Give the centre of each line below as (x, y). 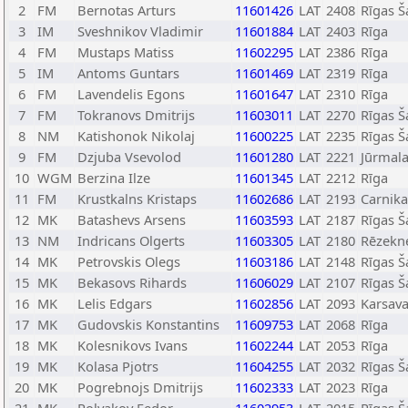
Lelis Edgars (115, 303)
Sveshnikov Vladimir (140, 31)
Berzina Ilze (114, 178)
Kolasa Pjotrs (118, 366)
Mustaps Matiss (126, 52)
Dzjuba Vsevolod (129, 157)
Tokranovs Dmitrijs (136, 115)
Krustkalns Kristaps (137, 199)
